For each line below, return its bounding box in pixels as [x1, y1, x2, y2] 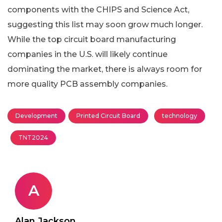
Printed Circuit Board [76, 111, 140, 119]
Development [15, 111, 57, 119]
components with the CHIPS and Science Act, [7, 4, 189, 14]
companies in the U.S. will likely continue [7, 49, 167, 59]
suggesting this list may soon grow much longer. [7, 19, 203, 29]
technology [162, 111, 197, 119]
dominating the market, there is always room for [7, 64, 202, 74]
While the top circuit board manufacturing [7, 34, 176, 44]
